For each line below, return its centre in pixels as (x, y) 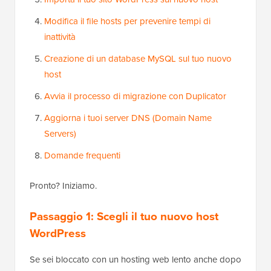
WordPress (58, 233)
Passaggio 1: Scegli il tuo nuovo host (124, 217)
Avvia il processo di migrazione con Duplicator (135, 96)
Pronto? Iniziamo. (63, 186)
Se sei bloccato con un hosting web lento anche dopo (135, 260)
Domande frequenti (82, 156)
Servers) (60, 134)
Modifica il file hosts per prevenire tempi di (127, 21)
